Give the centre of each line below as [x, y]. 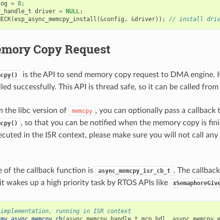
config [114, 19]
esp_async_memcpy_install [55, 19]
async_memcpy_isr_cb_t [134, 171]
